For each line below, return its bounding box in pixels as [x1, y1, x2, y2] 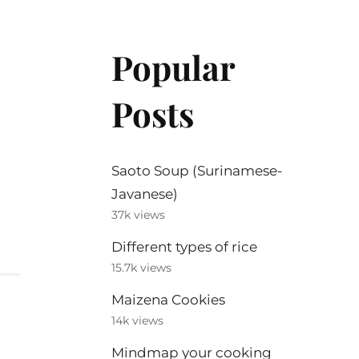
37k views [111, 208, 166, 221]
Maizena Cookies [111, 292, 226, 308]
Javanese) [111, 186, 179, 202]
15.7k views [111, 261, 172, 274]
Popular [111, 45, 236, 90]
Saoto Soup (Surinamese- [111, 163, 284, 179]
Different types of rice [111, 239, 258, 255]
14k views [111, 314, 164, 327]
